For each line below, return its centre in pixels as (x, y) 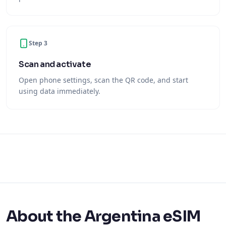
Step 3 (38, 43)
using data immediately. (60, 91)
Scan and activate (55, 64)
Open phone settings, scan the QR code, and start (103, 80)
